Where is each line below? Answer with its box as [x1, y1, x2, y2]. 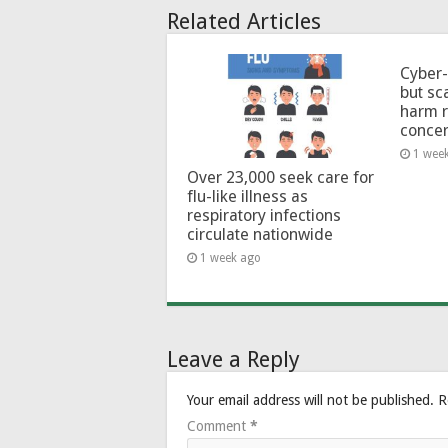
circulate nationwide [187, 224, 333, 244]
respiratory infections [187, 205, 341, 225]
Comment [187, 417, 250, 434]
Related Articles [167, 9, 321, 35]
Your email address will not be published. [187, 391, 434, 408]
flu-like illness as [187, 186, 308, 206]
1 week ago [200, 250, 261, 265]
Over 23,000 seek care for [187, 167, 374, 187]
